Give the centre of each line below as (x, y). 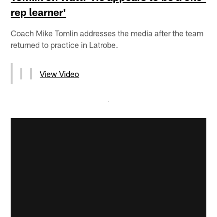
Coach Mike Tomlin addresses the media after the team (107, 33)
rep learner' (39, 12)
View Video (60, 73)
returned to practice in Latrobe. (65, 44)
